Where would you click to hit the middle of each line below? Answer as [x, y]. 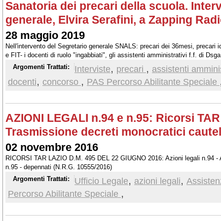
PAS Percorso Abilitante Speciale [153, 82]
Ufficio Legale [101, 181]
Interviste [92, 69]
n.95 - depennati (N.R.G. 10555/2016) [59, 167]
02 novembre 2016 [52, 147]
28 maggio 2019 [45, 35]
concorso [62, 82]
